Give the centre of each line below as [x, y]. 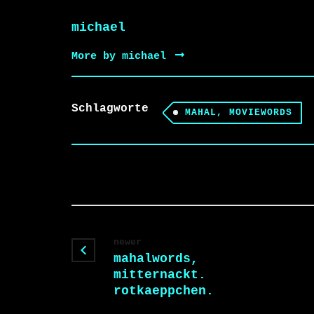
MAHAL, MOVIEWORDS [239, 112]
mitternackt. [160, 275]
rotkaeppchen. [164, 291]
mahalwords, [156, 259]
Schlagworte [110, 109]
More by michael [122, 56]
